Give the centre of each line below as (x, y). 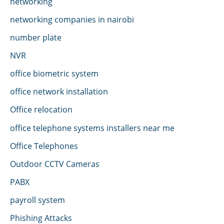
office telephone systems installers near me (92, 127)
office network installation (59, 91)
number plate (36, 37)
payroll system (37, 199)
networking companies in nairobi (72, 19)
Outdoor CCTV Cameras (55, 163)
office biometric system (54, 73)
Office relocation (41, 109)
